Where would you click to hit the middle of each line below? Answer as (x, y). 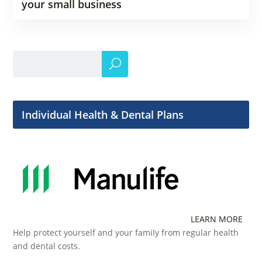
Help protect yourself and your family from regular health (126, 232)
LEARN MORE (217, 219)
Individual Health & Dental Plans (103, 114)
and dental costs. (47, 246)
